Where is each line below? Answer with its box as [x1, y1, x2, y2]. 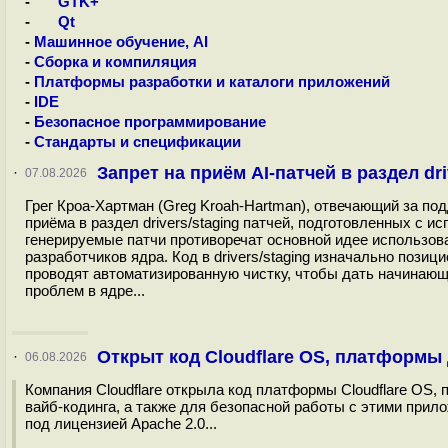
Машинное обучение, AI [34, 34, 208, 50]
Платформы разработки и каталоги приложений [34, 74, 390, 90]
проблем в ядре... [25, 282, 145, 299]
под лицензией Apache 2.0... [25, 415, 217, 432]
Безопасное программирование [34, 114, 266, 130]
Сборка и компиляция [34, 54, 197, 70]
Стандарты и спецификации [34, 134, 241, 150]
